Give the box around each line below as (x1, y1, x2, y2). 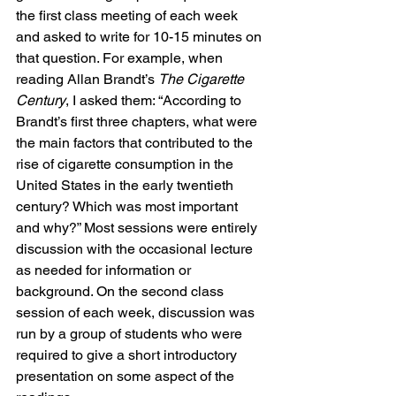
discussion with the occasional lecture (16, 240, 256, 257)
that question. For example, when (16, 49, 226, 66)
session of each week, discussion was (16, 303, 258, 321)
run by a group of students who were (16, 324, 246, 342)
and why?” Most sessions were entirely (16, 218, 261, 236)
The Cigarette (158, 70, 247, 88)
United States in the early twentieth (16, 176, 237, 194)
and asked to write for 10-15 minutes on (16, 27, 265, 45)
